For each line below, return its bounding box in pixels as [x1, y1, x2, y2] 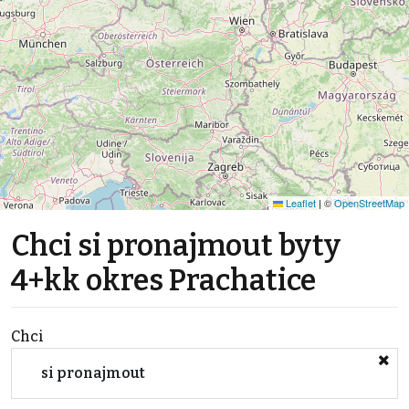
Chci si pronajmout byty [11, 228, 341, 263]
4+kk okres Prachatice [11, 263, 316, 298]
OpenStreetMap [334, 195, 404, 210]
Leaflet [283, 195, 316, 210]
